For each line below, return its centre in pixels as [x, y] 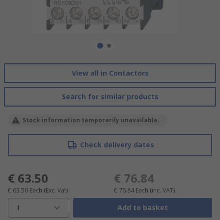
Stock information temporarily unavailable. [91, 120]
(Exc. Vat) [56, 190]
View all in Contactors [110, 73]
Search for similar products [110, 96]
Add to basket [142, 208]
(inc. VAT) [162, 190]
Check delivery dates [117, 144]
